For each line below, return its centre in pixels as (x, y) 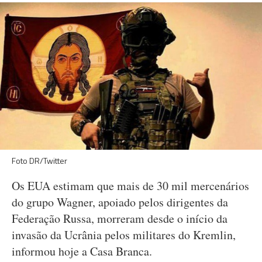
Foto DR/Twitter (39, 161)
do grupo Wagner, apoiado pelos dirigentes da (120, 202)
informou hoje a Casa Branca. (82, 251)
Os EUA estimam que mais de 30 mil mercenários (130, 186)
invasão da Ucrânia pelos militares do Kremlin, (124, 235)
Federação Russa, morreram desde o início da (120, 218)
